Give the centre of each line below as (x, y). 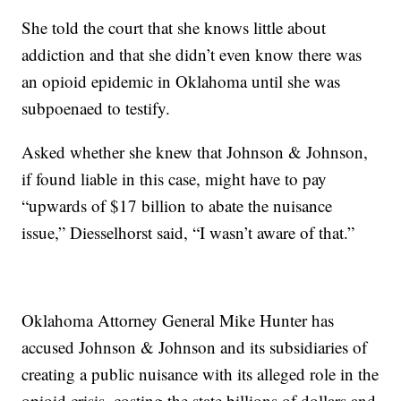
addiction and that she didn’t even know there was (192, 54)
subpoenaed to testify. (96, 108)
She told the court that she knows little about (174, 27)
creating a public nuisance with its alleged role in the (200, 374)
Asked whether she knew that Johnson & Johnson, (195, 152)
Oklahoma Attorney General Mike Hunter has (178, 320)
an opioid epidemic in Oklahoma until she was (181, 81)
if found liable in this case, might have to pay (175, 179)
